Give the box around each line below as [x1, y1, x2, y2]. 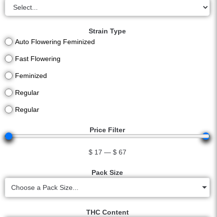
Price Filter [90, 126, 125, 134]
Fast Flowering [15, 55, 61, 62]
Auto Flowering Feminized [15, 38, 95, 46]
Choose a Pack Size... [11, 184, 78, 191]
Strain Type [89, 27, 126, 35]
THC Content [86, 208, 129, 216]
